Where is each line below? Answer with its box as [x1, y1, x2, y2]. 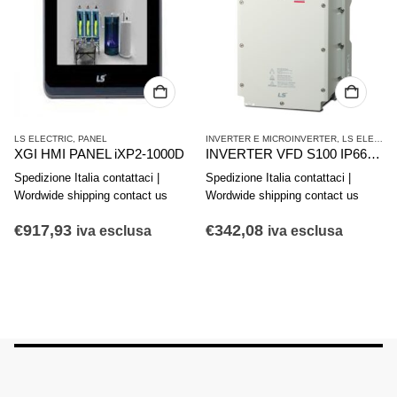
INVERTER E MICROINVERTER [206, 133, 337, 144]
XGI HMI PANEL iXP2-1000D [14, 146, 184, 161]
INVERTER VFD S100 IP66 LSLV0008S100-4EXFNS [367, 146, 380, 161]
